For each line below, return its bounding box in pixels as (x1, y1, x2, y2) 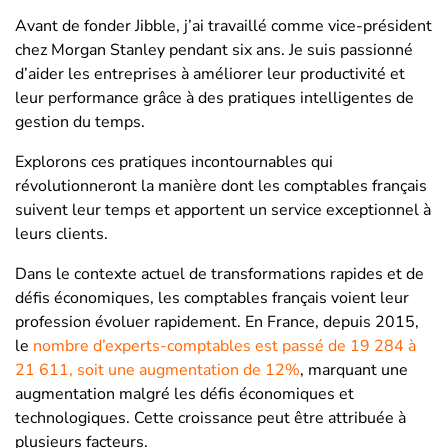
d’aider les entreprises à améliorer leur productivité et (15, 62, 405, 85)
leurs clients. (15, 222, 108, 245)
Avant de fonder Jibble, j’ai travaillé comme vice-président (15, 14, 432, 37)
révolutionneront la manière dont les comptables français (15, 174, 427, 197)
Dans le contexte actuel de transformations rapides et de (15, 262, 424, 285)
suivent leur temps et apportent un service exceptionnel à (15, 198, 431, 221)
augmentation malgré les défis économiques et (15, 382, 354, 405)
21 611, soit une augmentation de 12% (15, 358, 300, 381)
